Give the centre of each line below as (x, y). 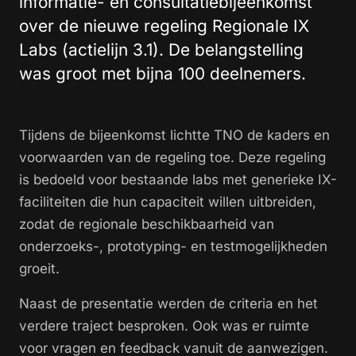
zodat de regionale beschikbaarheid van (147, 224)
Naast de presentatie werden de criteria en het (168, 304)
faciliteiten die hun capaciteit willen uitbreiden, (168, 202)
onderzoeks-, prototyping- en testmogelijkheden (173, 247)
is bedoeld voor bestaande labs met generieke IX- (178, 180)
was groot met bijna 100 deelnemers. (163, 74)
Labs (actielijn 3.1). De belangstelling (161, 50)
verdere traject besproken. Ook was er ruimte (164, 326)
